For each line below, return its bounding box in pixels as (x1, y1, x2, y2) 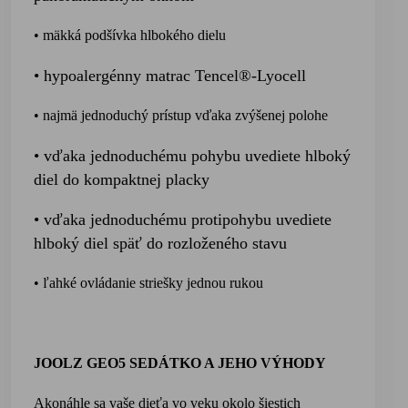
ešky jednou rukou (157, 275, 263, 291)
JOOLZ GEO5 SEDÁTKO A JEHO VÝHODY (34, 355, 326, 371)
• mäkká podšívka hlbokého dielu (34, 27, 226, 43)
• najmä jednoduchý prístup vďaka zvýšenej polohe (34, 107, 328, 123)
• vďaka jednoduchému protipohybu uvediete (34, 210, 331, 229)
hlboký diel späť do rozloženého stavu (34, 234, 287, 252)
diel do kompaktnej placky (34, 170, 209, 189)
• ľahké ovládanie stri (34, 275, 157, 291)
